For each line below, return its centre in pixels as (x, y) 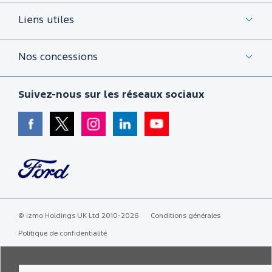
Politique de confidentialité (63, 233)
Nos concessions (58, 57)
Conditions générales (185, 216)
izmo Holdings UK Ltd (63, 216)
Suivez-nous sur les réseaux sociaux (111, 95)
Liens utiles (46, 20)
